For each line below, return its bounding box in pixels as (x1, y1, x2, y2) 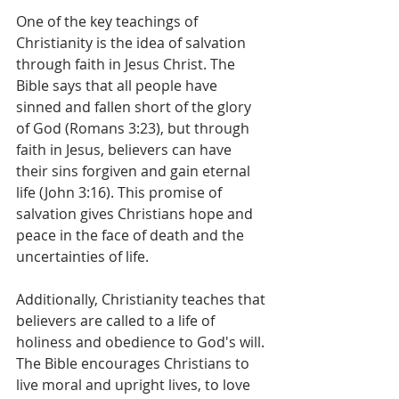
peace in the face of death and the (16, 225, 248, 245)
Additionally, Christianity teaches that (16, 289, 269, 309)
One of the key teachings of (16, 12, 201, 31)
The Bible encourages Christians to (16, 354, 253, 373)
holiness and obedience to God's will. (16, 332, 268, 352)
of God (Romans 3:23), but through (16, 118, 253, 138)
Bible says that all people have (16, 76, 221, 95)
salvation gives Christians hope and (16, 204, 256, 224)
